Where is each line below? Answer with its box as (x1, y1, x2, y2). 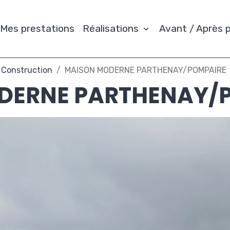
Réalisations (83, 23, 141, 34)
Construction (1, 65, 52, 75)
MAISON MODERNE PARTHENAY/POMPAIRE (65, 65, 226, 75)
